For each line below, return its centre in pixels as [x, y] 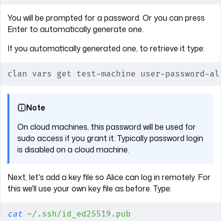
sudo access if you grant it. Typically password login [110, 138]
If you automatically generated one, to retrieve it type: [106, 48]
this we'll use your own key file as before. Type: [90, 188]
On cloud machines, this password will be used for [107, 127]
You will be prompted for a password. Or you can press [106, 18]
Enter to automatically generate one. [75, 29]
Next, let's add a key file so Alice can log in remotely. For [109, 177]
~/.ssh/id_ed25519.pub [76, 214]
